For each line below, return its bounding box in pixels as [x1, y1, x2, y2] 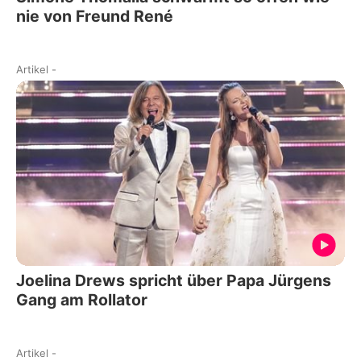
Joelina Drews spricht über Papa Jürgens [16, 270, 331, 290]
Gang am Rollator [16, 289, 147, 309]
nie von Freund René [16, 6, 173, 27]
